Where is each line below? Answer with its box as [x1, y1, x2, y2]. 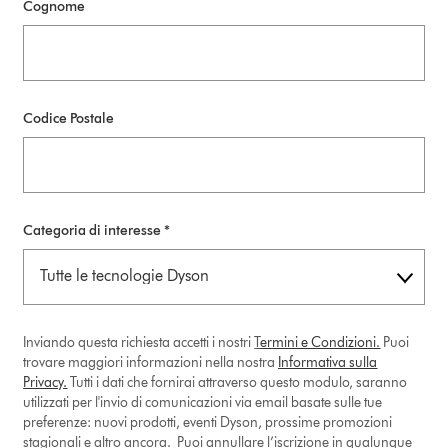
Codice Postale [23, 109, 115, 127]
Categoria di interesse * [23, 221, 171, 239]
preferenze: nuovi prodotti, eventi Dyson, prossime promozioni [23, 413, 393, 431]
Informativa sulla [278, 353, 378, 371]
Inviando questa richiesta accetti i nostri [23, 333, 255, 351]
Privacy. [23, 373, 68, 391]
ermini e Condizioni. [260, 333, 381, 351]
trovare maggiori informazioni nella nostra [23, 353, 279, 371]
